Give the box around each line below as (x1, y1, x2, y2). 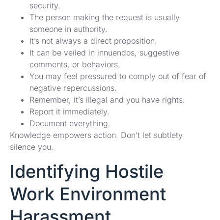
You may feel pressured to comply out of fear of (29, 71, 206, 82)
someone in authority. (29, 24, 108, 34)
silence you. (10, 142, 54, 152)
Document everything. (29, 118, 110, 129)
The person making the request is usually (29, 12, 180, 23)
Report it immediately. (29, 107, 110, 117)
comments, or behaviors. (29, 59, 120, 70)
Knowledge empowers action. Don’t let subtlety (10, 130, 183, 140)
